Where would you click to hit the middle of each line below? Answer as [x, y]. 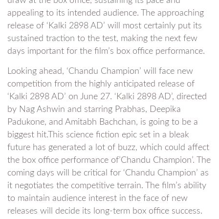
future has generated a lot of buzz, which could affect [108, 147]
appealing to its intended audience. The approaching [106, 13]
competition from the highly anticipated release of [101, 84]
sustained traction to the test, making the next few [102, 38]
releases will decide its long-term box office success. [105, 211]
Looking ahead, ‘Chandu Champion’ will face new [100, 71]
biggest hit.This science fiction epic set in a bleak [98, 135]
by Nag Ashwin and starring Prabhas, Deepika [94, 109]
